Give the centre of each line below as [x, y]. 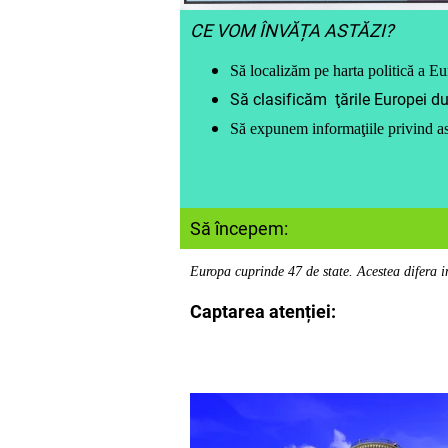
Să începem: [239, 228]
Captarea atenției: [263, 311]
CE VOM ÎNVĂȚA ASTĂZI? [291, 30]
